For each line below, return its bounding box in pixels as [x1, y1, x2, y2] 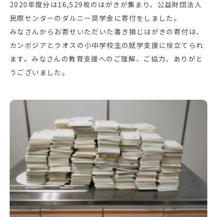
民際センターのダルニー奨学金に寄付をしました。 [10, 13, 182, 23]
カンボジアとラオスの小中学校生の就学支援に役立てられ [10, 40, 204, 50]
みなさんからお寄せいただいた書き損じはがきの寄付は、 [10, 27, 204, 37]
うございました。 [10, 67, 70, 77]
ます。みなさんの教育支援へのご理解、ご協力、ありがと [10, 54, 203, 64]
